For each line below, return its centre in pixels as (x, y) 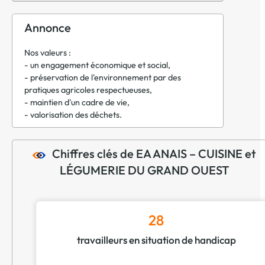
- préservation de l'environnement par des (103, 78)
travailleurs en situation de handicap (156, 240)
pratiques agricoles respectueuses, (88, 90)
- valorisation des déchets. (73, 115)
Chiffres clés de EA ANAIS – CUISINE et (154, 154)
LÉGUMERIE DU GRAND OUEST (144, 170)
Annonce (48, 28)
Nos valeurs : (48, 53)
